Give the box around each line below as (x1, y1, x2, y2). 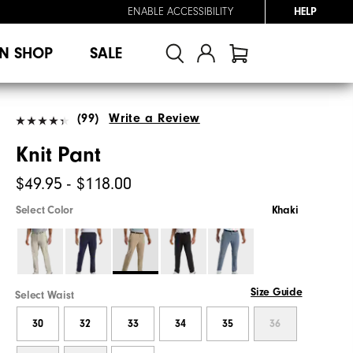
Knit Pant (16, 142, 101, 167)
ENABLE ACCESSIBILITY (128, 6, 233, 18)
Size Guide (251, 285, 303, 299)
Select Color (16, 203, 73, 217)
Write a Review (109, 110, 200, 125)
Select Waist (15, 288, 74, 302)
